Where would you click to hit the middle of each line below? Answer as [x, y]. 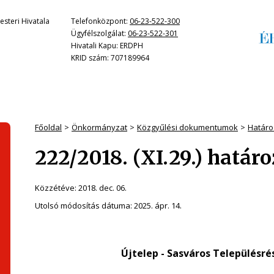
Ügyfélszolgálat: [99, 33]
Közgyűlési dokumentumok [187, 127]
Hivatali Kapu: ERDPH [107, 46]
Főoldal [48, 127]
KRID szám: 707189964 [110, 58]
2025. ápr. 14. [158, 206]
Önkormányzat [99, 127]
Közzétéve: [57, 188]
